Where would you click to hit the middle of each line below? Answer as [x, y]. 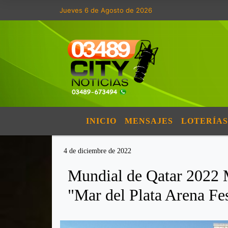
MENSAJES [149, 121]
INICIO [101, 121]
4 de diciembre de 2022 [97, 151]
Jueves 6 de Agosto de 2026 [106, 10]
